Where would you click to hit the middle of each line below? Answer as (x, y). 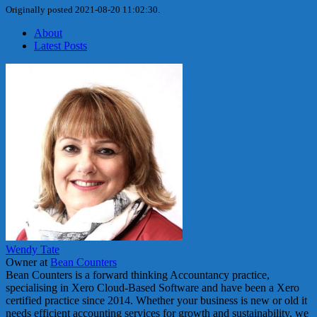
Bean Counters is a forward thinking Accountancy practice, (138, 275)
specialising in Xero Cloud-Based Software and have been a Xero (152, 288)
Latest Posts (60, 46)
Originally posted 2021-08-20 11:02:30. (83, 10)
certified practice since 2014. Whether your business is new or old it (156, 301)
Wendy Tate (33, 250)
